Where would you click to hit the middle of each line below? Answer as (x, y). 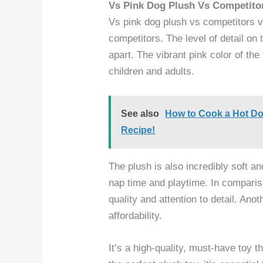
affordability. (136, 215)
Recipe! (138, 130)
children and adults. (152, 71)
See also (140, 113)
